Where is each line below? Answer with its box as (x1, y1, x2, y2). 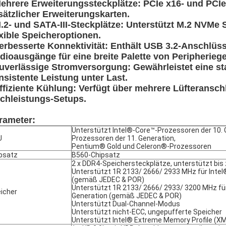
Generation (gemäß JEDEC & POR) (72, 192, 182, 200)
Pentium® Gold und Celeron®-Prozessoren (72, 142, 211, 150)
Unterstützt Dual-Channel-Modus (72, 200, 180, 208)
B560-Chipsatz (72, 151, 120, 159)
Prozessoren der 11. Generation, (72, 134, 176, 142)
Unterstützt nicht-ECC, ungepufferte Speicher (72, 208, 222, 216)
